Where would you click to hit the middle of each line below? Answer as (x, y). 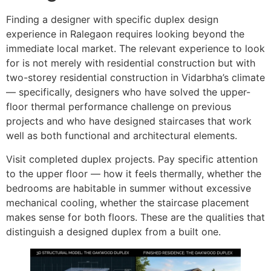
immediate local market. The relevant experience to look (135, 49)
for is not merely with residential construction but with (131, 63)
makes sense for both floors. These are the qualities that (135, 217)
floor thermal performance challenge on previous (119, 107)
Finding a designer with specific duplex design (112, 20)
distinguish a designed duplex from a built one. (113, 231)
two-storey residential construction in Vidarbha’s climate (135, 78)
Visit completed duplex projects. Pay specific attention (132, 159)
